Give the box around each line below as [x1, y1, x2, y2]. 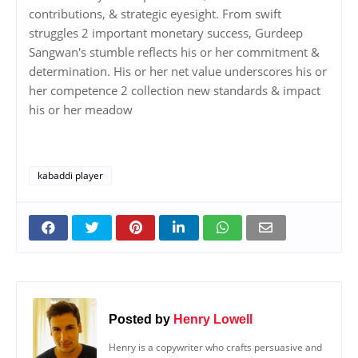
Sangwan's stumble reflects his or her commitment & [29, 44, 320, 61]
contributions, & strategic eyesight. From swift [29, 6, 281, 22]
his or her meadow [29, 101, 133, 118]
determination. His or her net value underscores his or [29, 63, 327, 80]
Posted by [109, 311, 170, 326]
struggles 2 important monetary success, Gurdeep [29, 25, 303, 42]
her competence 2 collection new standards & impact [29, 82, 320, 99]
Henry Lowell [173, 311, 253, 326]
